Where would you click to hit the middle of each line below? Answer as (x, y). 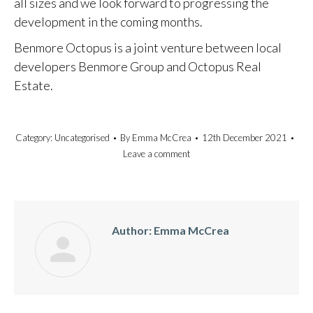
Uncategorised (82, 138)
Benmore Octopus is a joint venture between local (148, 48)
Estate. (34, 85)
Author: (132, 230)
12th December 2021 (245, 138)
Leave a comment (156, 154)
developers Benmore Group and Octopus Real (138, 66)
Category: (35, 138)
